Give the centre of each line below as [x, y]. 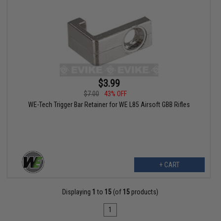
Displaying [77, 192]
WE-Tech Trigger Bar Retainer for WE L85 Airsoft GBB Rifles [109, 105]
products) [144, 192]
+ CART [169, 165]
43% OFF [115, 94]
